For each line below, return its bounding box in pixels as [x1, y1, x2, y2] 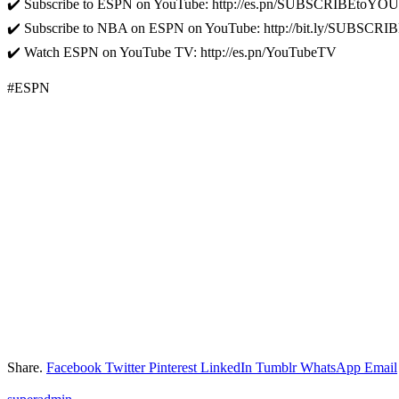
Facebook [46, 359, 102, 375]
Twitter [105, 359, 145, 375]
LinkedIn [200, 359, 252, 375]
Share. [7, 359, 43, 375]
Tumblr [256, 359, 297, 375]
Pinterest [149, 359, 197, 375]
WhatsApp [300, 359, 361, 375]
